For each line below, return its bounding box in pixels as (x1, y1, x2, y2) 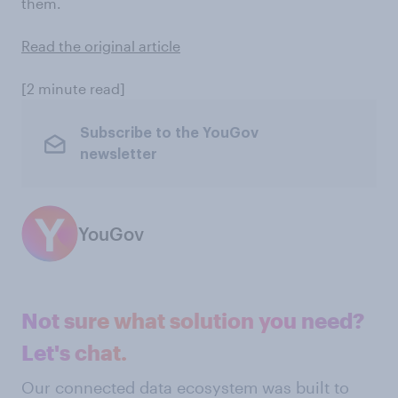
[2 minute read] (21, 80, 125, 97)
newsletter (79, 147, 157, 162)
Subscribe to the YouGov (79, 125, 259, 140)
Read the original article (21, 37, 180, 54)
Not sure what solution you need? (21, 307, 364, 333)
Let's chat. (21, 339, 127, 365)
